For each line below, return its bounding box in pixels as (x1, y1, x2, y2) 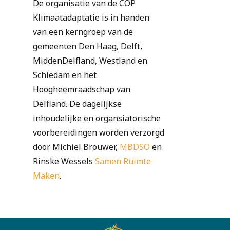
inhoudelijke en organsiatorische (33, 112, 161, 124)
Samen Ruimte (95, 156, 151, 167)
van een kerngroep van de (33, 26, 133, 38)
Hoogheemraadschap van (33, 84, 130, 95)
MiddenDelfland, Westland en (33, 55, 147, 67)
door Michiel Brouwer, (33, 141, 120, 153)
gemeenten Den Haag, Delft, (33, 41, 142, 52)
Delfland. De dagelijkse (33, 98, 122, 110)
